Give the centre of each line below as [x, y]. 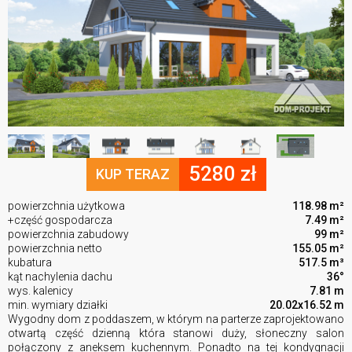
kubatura [30, 262]
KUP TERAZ [132, 174]
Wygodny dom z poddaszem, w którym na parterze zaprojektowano [176, 319]
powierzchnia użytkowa [66, 205]
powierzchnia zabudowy [68, 234]
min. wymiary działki [58, 304]
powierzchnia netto [55, 248]
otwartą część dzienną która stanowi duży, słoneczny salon [176, 333]
